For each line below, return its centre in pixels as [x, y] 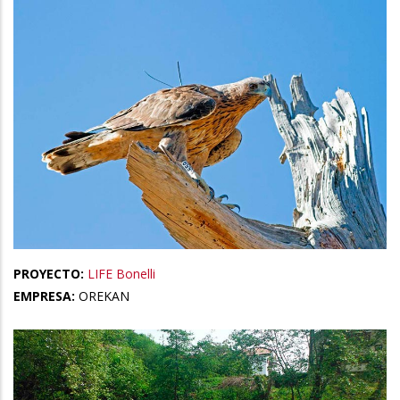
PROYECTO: [50, 273]
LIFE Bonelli [121, 273]
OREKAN [104, 296]
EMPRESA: [46, 296]
